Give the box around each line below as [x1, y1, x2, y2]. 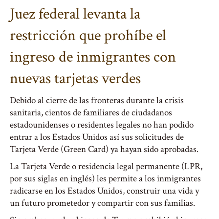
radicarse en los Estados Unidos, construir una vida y [10, 185, 199, 197]
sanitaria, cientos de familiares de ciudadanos [10, 107, 172, 119]
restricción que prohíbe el [10, 25, 166, 45]
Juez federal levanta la [10, 4, 140, 24]
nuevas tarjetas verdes [10, 68, 141, 88]
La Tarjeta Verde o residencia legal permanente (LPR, [10, 160, 202, 173]
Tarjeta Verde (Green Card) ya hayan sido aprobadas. [10, 143, 198, 155]
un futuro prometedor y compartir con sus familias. [10, 197, 195, 209]
